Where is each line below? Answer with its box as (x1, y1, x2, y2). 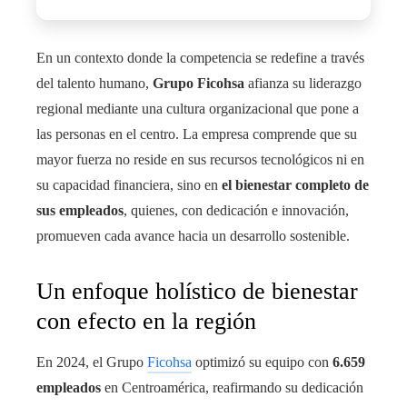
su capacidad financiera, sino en (36, 176, 222, 193)
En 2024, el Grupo (36, 353, 147, 370)
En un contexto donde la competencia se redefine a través (36, 49, 364, 65)
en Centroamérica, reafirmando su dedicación (101, 379, 363, 395)
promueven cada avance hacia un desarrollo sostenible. (36, 227, 350, 243)
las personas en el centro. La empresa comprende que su (36, 125, 357, 142)
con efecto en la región (36, 307, 256, 334)
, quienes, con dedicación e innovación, (124, 202, 349, 218)
